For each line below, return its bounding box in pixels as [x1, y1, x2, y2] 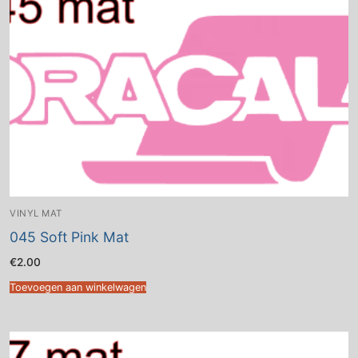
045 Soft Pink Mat [10, 228, 129, 245]
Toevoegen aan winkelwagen [10, 281, 146, 294]
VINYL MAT [10, 207, 62, 219]
